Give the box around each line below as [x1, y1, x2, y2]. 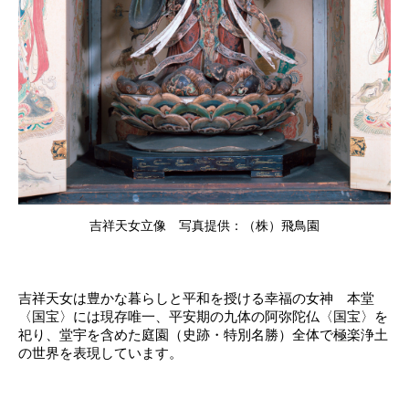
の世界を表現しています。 [18, 345, 183, 362]
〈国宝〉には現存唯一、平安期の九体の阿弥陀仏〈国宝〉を [18, 309, 388, 325]
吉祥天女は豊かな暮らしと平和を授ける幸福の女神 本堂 [18, 290, 374, 307]
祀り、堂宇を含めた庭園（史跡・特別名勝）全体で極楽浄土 [18, 327, 388, 343]
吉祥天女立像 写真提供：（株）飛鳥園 [89, 217, 320, 233]
